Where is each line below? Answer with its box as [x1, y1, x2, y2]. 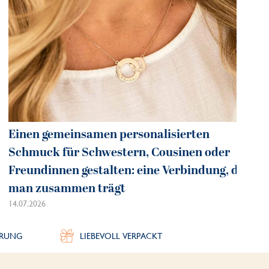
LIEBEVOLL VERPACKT [80, 231, 162, 241]
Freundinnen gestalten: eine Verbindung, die [8, 161, 248, 180]
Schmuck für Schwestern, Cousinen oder [8, 143, 230, 162]
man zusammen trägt [8, 179, 125, 198]
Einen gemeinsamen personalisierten [8, 125, 210, 144]
